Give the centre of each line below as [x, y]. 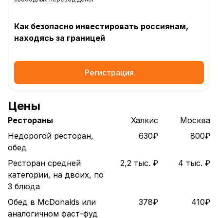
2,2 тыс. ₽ [139, 163]
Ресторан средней [44, 163]
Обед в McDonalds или [52, 202]
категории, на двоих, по [56, 175]
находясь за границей [60, 38]
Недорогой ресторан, [51, 136]
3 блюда [24, 186]
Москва [195, 120]
